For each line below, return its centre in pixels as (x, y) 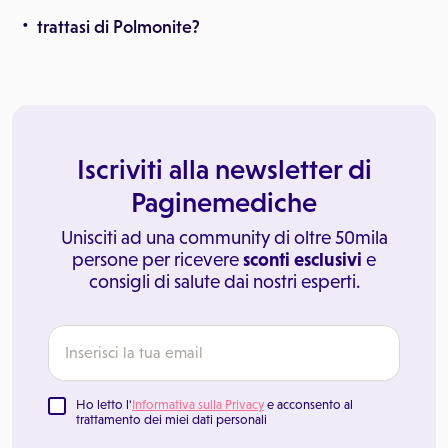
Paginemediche (224, 202)
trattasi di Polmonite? (118, 27)
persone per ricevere (157, 259)
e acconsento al (308, 404)
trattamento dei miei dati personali (171, 419)
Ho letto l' (104, 404)
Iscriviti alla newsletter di (224, 169)
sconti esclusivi (302, 259)
